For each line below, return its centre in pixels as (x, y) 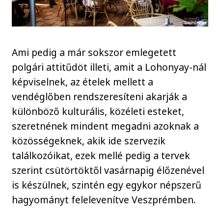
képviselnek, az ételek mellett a (83, 82)
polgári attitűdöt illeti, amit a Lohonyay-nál (109, 67)
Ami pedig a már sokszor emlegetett (94, 53)
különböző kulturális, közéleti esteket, (98, 111)
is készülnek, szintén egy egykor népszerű (107, 185)
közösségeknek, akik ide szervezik (89, 141)
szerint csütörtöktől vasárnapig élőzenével (108, 170)
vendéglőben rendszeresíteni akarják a (100, 97)
